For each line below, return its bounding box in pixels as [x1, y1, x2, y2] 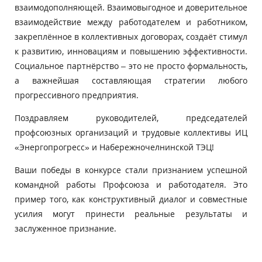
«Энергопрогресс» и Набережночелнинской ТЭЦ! [15, 142, 214, 153]
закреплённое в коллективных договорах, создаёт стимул [15, 31, 247, 42]
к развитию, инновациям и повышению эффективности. [15, 46, 247, 57]
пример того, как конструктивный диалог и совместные [15, 194, 247, 205]
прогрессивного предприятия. [15, 89, 139, 101]
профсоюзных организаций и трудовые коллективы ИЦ [15, 127, 247, 138]
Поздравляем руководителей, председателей [15, 112, 247, 123]
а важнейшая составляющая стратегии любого [15, 75, 247, 86]
